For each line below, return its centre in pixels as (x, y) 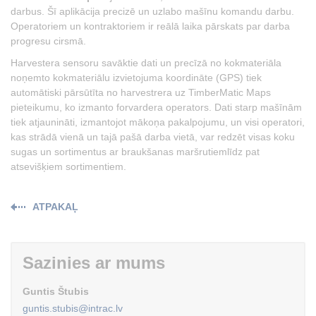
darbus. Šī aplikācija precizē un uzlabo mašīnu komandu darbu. (152, 11)
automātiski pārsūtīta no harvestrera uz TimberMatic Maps (141, 92)
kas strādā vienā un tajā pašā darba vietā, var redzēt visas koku (153, 136)
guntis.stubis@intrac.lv (73, 308)
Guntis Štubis (56, 291)
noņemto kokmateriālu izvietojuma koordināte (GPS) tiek (136, 77)
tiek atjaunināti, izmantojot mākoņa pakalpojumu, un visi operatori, (158, 122)
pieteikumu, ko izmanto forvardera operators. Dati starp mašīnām (156, 107)
